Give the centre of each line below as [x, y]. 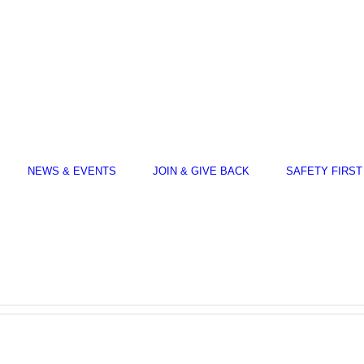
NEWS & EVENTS [71, 171]
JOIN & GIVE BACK [201, 171]
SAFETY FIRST [324, 171]
